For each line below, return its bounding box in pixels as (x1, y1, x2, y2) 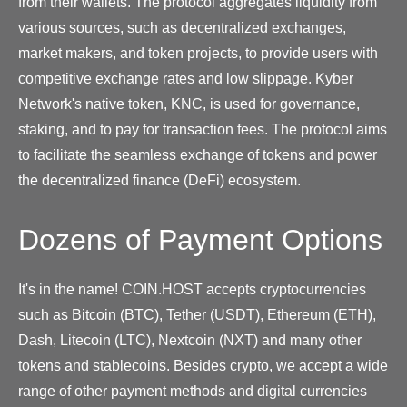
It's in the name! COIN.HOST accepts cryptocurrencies (18, 281, 366, 297)
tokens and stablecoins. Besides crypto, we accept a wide (18, 357, 388, 373)
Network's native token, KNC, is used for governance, (18, 95, 360, 112)
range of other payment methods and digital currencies (18, 382, 367, 399)
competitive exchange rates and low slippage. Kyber (18, 70, 353, 86)
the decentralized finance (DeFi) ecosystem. (18, 172, 301, 188)
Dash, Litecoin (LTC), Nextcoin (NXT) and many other (18, 332, 362, 348)
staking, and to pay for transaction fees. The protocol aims (18, 121, 387, 137)
